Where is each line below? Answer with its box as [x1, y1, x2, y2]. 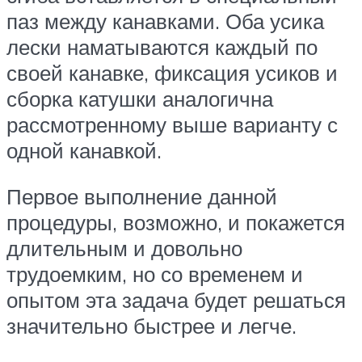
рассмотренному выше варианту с [6, 111, 338, 137]
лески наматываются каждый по [6, 33, 318, 60]
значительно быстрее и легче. [6, 313, 297, 339]
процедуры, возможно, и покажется [6, 209, 345, 236]
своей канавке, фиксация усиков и [6, 59, 338, 86]
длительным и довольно [6, 235, 242, 262]
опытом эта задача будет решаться [6, 287, 346, 314]
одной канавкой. [6, 137, 162, 163]
